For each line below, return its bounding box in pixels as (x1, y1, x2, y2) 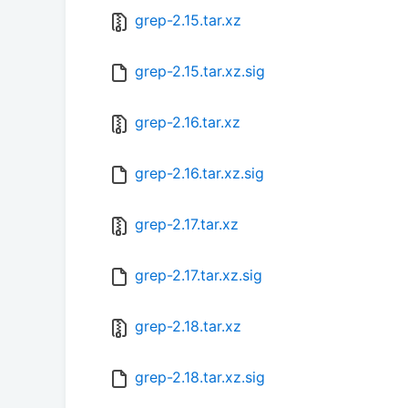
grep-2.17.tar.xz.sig (135, 266, 262, 285)
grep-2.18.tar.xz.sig (135, 368, 265, 387)
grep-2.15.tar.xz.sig (135, 62, 265, 81)
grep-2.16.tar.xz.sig (135, 164, 264, 183)
